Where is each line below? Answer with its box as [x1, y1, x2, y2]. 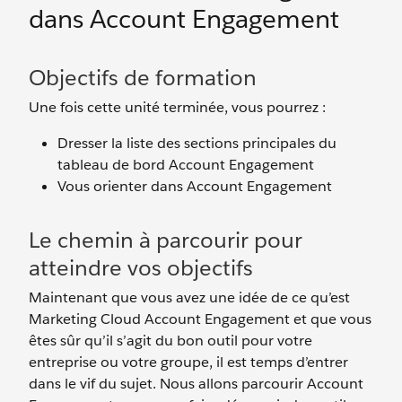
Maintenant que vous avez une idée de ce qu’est [29, 288, 350, 307]
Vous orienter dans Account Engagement [57, 177, 332, 196]
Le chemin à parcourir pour [29, 226, 302, 254]
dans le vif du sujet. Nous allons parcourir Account [29, 374, 363, 393]
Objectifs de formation [29, 64, 257, 92]
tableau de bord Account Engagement [57, 155, 314, 174]
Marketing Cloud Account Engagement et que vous [29, 310, 371, 328]
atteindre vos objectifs [29, 254, 253, 282]
